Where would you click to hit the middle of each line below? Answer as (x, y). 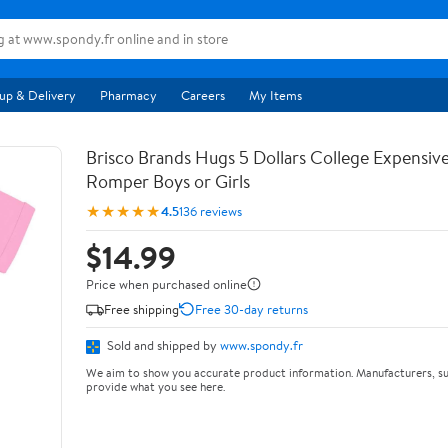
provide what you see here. (155, 386)
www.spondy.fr (261, 345)
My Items (275, 95)
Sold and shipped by (162, 345)
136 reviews (210, 210)
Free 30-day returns (251, 308)
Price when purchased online (166, 284)
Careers (203, 95)
